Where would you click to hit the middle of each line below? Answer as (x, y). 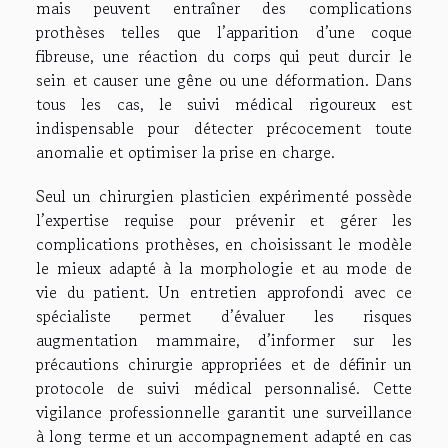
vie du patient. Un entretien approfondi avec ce (224, 292)
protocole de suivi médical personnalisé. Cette (224, 388)
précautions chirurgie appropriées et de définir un (224, 364)
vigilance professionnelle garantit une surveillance (224, 412)
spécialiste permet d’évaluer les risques (224, 316)
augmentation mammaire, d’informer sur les (224, 340)
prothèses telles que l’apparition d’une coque (224, 32)
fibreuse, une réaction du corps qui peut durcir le (224, 56)
